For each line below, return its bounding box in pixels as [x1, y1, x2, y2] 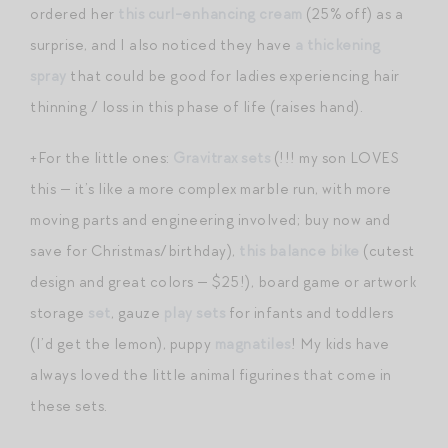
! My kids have [290, 334, 390, 355]
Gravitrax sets [173, 148, 270, 169]
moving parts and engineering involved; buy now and [30, 210, 390, 231]
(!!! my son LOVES [270, 148, 399, 169]
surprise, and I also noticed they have [30, 35, 295, 56]
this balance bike [239, 241, 360, 262]
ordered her [30, 4, 118, 25]
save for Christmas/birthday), [30, 241, 239, 262]
